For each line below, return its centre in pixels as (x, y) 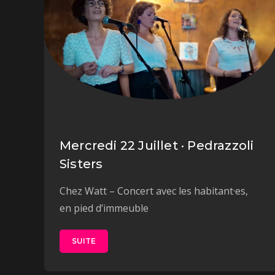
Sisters (81, 164)
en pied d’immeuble (104, 208)
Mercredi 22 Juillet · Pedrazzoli (157, 146)
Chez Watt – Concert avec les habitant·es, (154, 191)
